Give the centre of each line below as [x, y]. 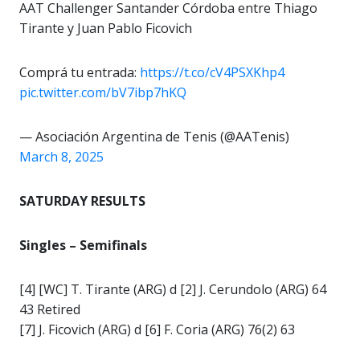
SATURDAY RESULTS [82, 201]
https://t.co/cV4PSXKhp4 [212, 73]
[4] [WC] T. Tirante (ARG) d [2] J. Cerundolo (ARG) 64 [173, 290]
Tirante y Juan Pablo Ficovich [106, 29]
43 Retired [50, 310]
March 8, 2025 [61, 157]
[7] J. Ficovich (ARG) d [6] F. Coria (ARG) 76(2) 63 [157, 330]
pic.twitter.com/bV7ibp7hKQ [103, 93]
